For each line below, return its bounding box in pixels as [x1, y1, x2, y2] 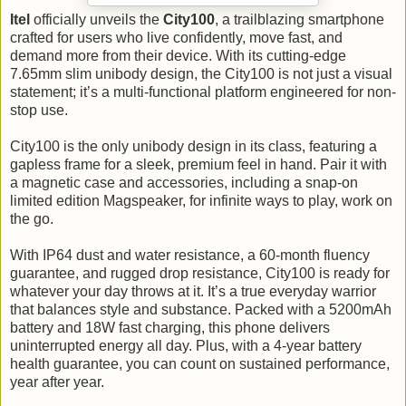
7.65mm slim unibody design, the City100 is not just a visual [10, 65, 392, 82]
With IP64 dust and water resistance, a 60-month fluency [10, 246, 370, 263]
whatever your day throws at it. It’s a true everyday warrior [10, 283, 376, 299]
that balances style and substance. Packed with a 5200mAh [10, 301, 391, 317]
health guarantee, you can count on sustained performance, [10, 355, 390, 372]
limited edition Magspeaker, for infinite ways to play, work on [10, 192, 392, 208]
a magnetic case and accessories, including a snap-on [10, 174, 358, 190]
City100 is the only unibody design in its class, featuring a [10, 138, 377, 154]
